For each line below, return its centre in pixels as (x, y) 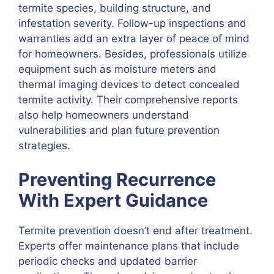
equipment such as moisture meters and (117, 69)
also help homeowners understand (104, 115)
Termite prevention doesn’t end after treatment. (135, 230)
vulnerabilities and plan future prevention (119, 131)
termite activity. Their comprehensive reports (128, 100)
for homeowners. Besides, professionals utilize (133, 54)
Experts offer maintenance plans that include (129, 246)
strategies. (44, 146)
